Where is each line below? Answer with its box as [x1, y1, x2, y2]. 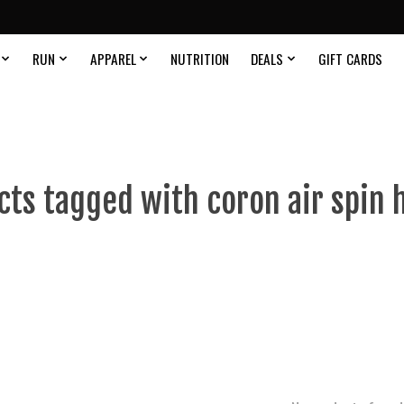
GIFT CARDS [317, 49, 382, 69]
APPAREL [89, 49, 136, 69]
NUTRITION [170, 49, 230, 69]
